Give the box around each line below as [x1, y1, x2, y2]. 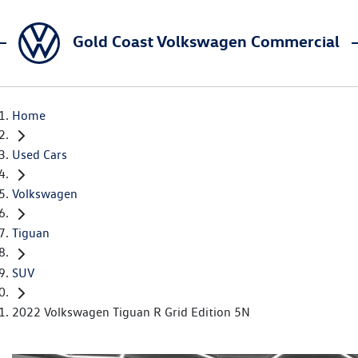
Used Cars [12, 147, 67, 163]
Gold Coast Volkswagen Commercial [73, 30, 340, 51]
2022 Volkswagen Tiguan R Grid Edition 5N [12, 304, 250, 320]
